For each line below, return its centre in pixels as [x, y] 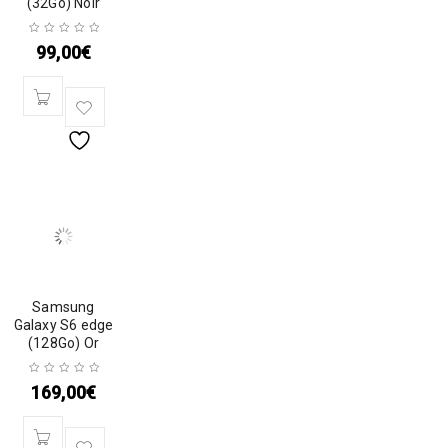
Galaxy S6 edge [63, 325]
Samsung [63, 307]
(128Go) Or [63, 343]
